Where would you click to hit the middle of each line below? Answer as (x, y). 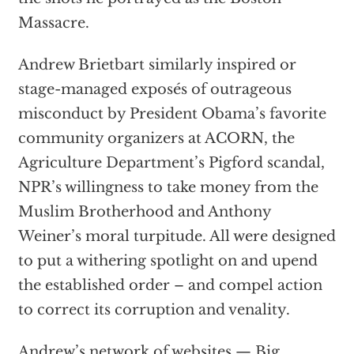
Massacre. (53, 23)
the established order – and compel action (170, 285)
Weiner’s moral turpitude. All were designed (177, 236)
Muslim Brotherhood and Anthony (144, 212)
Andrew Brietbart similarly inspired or (157, 65)
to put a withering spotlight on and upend (168, 261)
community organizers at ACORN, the (156, 138)
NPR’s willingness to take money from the (168, 187)
